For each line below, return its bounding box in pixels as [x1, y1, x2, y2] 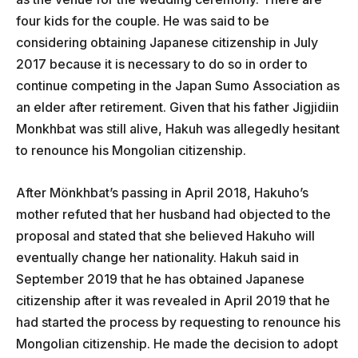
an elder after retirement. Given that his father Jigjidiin [16, 99, 339, 116]
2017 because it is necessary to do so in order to [16, 56, 308, 73]
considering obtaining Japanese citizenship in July [16, 34, 318, 51]
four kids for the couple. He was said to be [16, 13, 269, 30]
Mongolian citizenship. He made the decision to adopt [16, 336, 338, 352]
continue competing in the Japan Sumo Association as [16, 78, 340, 94]
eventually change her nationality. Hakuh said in [16, 249, 299, 266]
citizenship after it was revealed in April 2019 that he [16, 292, 330, 309]
